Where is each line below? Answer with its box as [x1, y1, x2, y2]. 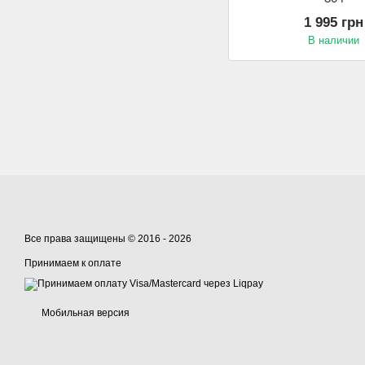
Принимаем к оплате [24, 257, 121, 270]
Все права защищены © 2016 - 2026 [24, 233, 191, 245]
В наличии [308, 34, 359, 47]
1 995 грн [304, 15, 363, 31]
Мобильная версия [39, 307, 130, 319]
